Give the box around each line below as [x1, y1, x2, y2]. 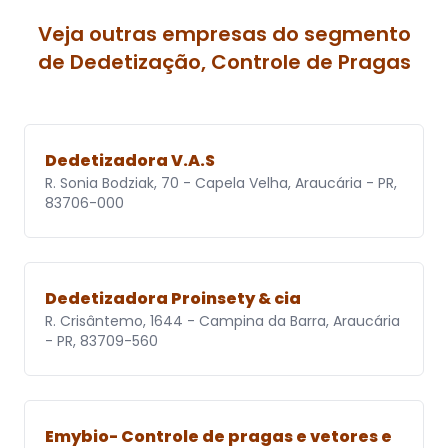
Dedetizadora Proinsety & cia [45, 287, 301, 311]
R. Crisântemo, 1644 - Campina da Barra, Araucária [45, 311, 400, 332]
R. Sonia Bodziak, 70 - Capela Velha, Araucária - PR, [45, 173, 397, 194]
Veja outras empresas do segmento [37, 20, 411, 49]
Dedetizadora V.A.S [45, 149, 215, 173]
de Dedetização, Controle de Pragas [37, 48, 411, 77]
